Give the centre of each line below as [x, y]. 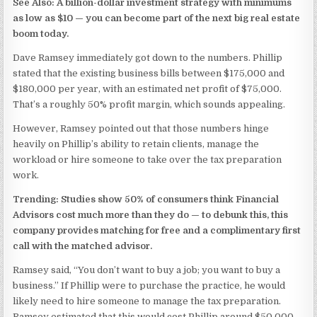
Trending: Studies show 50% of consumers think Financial [146, 199]
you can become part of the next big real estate [192, 18]
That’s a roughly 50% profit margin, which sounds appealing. [149, 104]
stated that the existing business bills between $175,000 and [149, 73]
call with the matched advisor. [83, 246]
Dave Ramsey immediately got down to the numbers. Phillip [148, 58]
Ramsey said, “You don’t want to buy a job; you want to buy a [147, 270]
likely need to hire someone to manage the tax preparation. [147, 301]
